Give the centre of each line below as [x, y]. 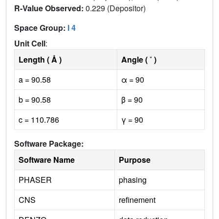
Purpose [135, 160]
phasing [133, 180]
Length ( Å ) [40, 60]
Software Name [47, 160]
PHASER [35, 180]
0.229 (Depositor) [117, 8]
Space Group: [41, 28]
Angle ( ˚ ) [139, 60]
